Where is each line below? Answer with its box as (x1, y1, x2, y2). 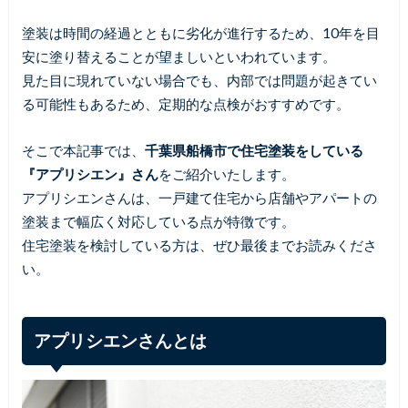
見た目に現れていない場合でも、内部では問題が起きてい (21, 72, 377, 89)
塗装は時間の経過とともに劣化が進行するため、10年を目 (21, 25, 380, 42)
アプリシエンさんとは (34, 331, 208, 351)
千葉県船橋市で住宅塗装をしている (144, 141, 363, 158)
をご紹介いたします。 (158, 165, 295, 182)
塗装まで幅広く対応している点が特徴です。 (21, 212, 295, 229)
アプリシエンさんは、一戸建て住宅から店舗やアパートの (21, 189, 377, 206)
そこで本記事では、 (21, 141, 145, 158)
